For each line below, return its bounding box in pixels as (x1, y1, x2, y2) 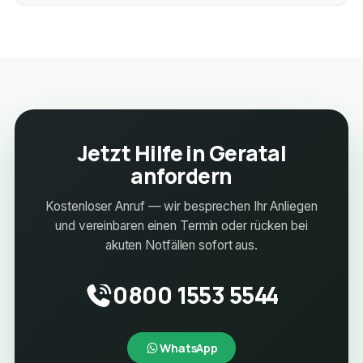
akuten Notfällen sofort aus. (105, 237, 258, 254)
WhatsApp (159, 340, 219, 356)
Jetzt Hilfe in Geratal (76, 139, 287, 169)
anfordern (130, 161, 233, 191)
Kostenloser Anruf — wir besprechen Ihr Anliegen (45, 199, 318, 215)
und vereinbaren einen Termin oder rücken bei (55, 218, 308, 234)
